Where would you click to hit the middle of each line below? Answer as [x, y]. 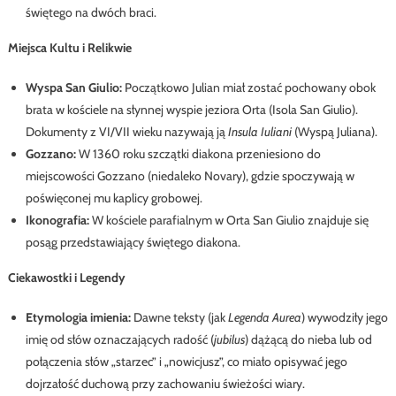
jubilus [229, 340]
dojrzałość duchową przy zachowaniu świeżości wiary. [165, 384]
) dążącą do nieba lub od [308, 340]
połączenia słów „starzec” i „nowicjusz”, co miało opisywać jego [186, 362]
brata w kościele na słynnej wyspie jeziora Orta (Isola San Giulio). [191, 110]
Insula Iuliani [259, 132]
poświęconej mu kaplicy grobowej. [114, 198]
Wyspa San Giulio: [73, 88]
